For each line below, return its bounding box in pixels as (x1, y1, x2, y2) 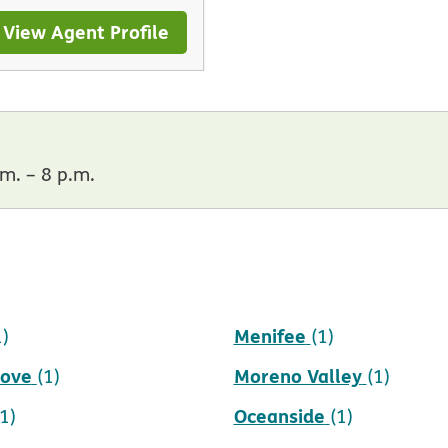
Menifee (233, 321, 306, 349)
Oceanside (233, 401, 325, 429)
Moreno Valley (233, 361, 362, 389)
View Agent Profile (3, 18, 170, 46)
